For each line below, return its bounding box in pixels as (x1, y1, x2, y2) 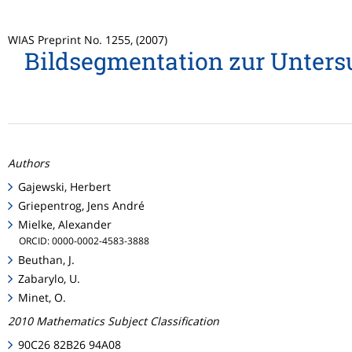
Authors (8, 156, 49, 170)
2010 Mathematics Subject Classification (8, 313, 219, 328)
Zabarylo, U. (18, 270, 81, 286)
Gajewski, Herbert (18, 179, 112, 194)
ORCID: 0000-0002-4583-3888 (19, 234, 149, 247)
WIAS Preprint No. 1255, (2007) (8, 32, 167, 47)
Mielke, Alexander (18, 217, 112, 233)
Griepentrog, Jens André (18, 198, 145, 214)
